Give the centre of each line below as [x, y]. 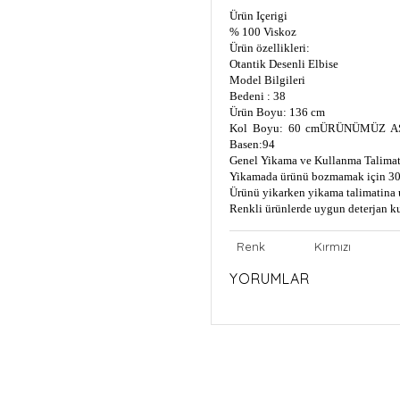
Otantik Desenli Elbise [284, 63]
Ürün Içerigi [258, 15]
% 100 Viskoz [263, 31]
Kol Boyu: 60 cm [275, 128]
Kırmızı [333, 246]
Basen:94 [252, 144]
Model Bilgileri [267, 79]
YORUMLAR [270, 278]
